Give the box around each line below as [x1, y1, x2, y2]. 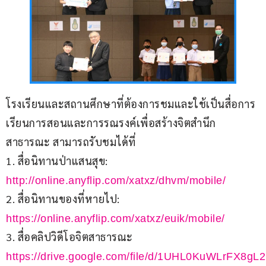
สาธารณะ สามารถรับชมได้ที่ [6, 135, 136, 149]
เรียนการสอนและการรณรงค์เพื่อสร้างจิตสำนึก [6, 116, 216, 130]
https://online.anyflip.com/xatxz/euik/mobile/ [6, 213, 225, 225]
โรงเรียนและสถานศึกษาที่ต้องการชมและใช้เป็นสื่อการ [6, 97, 255, 111]
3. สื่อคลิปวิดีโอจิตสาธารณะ [6, 230, 135, 244]
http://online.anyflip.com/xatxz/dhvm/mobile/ [6, 175, 226, 187]
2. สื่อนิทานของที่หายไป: [6, 192, 122, 206]
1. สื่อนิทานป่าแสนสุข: [6, 154, 110, 168]
